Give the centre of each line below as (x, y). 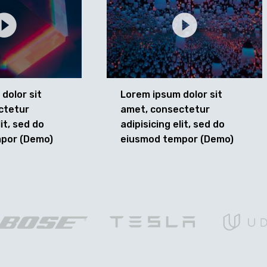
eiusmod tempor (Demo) (177, 139)
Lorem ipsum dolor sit (171, 94)
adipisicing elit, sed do (173, 124)
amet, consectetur (165, 109)
